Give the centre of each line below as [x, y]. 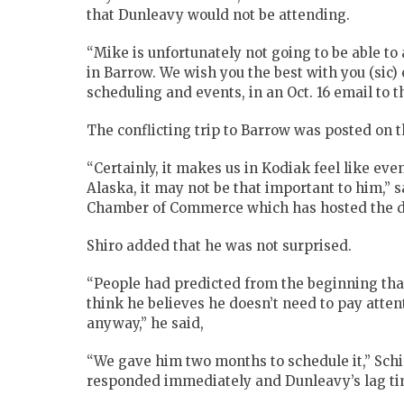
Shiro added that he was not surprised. [219, 246]
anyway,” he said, [145, 324]
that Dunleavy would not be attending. [218, 15]
